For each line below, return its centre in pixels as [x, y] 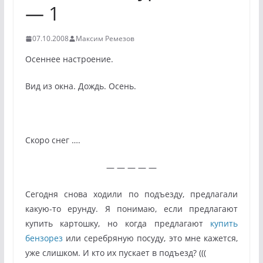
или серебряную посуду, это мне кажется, [150, 238]
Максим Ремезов [105, 38]
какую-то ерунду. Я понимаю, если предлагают [131, 209]
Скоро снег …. [53, 140]
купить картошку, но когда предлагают [118, 223]
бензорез [44, 238]
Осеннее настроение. [69, 59]
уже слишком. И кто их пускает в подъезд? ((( [115, 253]
